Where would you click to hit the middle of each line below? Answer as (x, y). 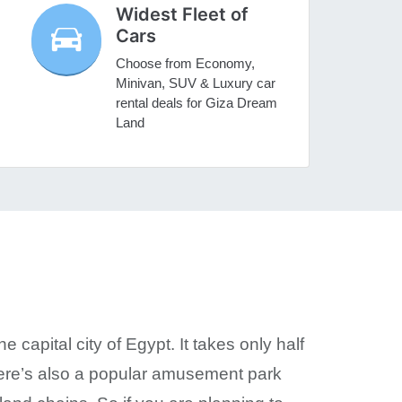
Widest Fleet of (183, 15)
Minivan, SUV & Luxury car (196, 83)
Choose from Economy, (186, 64)
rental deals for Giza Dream (197, 103)
